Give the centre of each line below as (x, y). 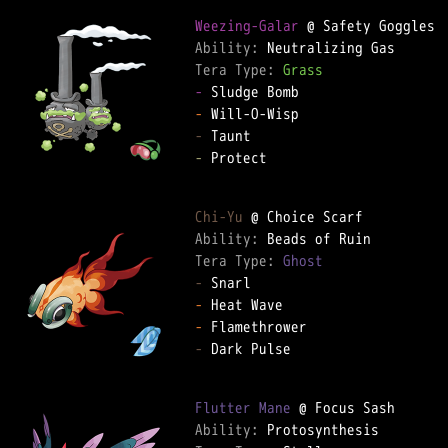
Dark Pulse (247, 348)
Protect (235, 157)
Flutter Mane (243, 407)
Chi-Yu (219, 216)
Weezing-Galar (247, 25)
